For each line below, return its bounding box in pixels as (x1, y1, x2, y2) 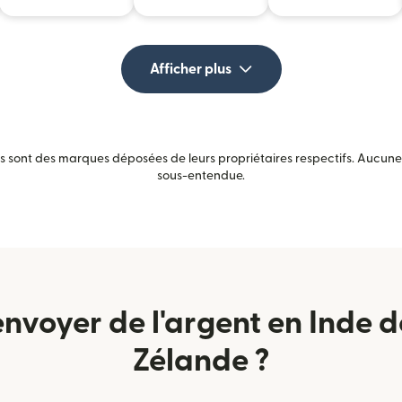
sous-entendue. (157, 170, 245, 183)
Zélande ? (133, 345, 269, 378)
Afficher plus (149, 62, 232, 77)
